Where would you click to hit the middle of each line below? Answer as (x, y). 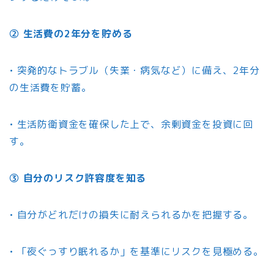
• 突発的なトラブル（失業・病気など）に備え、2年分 (135, 70)
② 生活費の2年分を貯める (71, 33)
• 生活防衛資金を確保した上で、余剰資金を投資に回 (131, 124)
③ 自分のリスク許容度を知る (78, 178)
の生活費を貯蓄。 (50, 87)
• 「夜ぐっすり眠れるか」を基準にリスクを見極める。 (136, 251)
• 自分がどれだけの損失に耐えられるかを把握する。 (131, 214)
